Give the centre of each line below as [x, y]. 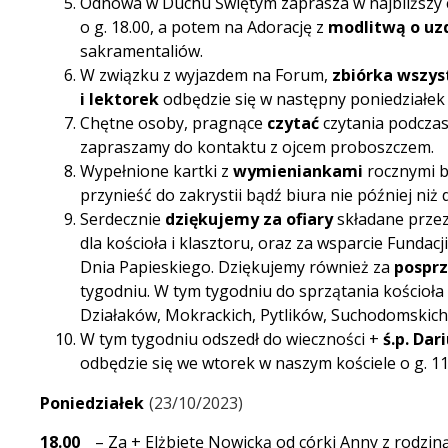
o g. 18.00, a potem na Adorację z [204, 27]
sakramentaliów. [141, 51]
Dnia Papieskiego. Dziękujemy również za [237, 267]
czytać [293, 123]
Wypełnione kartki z [156, 171]
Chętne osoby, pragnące [173, 123]
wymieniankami [298, 171]
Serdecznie [122, 219]
